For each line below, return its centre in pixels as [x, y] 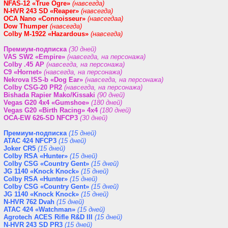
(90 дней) [111, 95]
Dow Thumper [26, 26]
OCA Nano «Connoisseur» [45, 19]
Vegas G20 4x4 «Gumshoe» [46, 103]
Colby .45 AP [24, 64]
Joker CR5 [20, 148]
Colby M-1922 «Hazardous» [46, 34]
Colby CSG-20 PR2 [33, 87]
